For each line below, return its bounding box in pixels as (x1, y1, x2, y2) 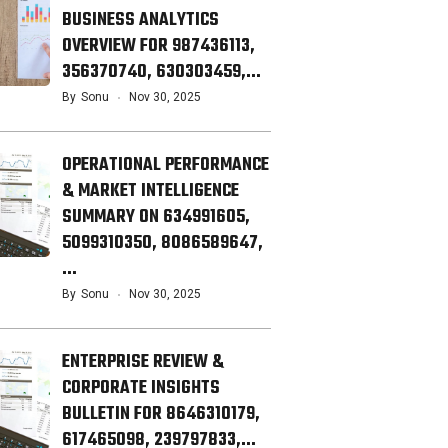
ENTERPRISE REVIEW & (62, 348, 224, 378)
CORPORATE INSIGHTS (62, 374, 220, 404)
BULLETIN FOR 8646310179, (62, 400, 260, 430)
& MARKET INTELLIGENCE (62, 177, 239, 207)
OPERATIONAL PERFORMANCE (62, 151, 269, 181)
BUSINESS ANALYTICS (62, 6, 219, 36)
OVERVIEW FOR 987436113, (62, 32, 255, 62)
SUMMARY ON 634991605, (62, 203, 250, 233)
